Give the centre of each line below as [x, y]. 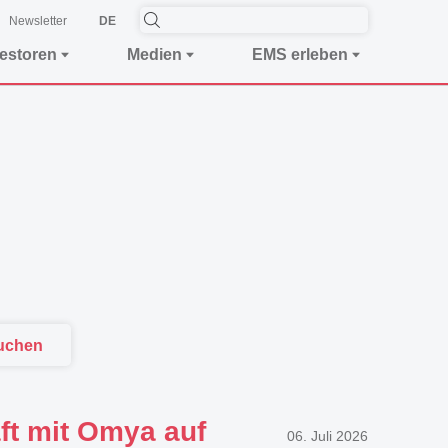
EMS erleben [300, 54]
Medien [154, 54]
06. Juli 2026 [327, 436]
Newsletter [38, 20]
